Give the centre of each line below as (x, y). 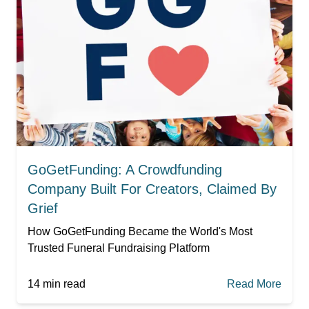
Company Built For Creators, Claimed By (152, 189)
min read (63, 283)
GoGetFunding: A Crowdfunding (125, 169)
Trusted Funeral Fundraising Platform (119, 248)
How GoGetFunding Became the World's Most (140, 231)
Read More (254, 283)
